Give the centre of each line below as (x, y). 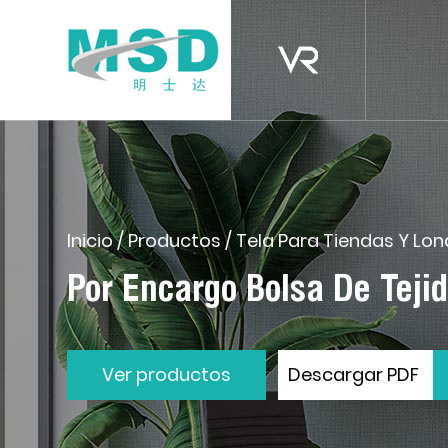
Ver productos (167, 374)
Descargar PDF (356, 374)
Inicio (90, 240)
